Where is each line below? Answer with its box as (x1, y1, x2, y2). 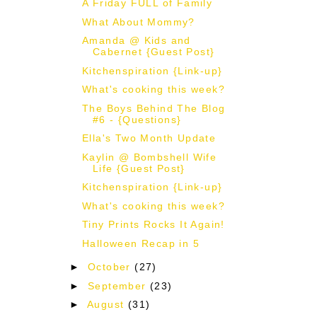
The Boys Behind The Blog (81, 102, 226, 114)
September (88, 279, 151, 292)
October (88, 261, 135, 273)
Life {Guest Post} (92, 162, 185, 174)
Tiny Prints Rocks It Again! (81, 219, 225, 231)
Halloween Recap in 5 (81, 237, 200, 249)
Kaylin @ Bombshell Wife (81, 151, 217, 163)
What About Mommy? (81, 16, 195, 28)
